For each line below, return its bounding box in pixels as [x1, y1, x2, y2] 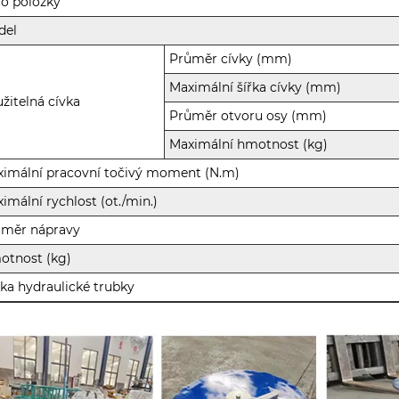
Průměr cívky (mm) [169, 51, 293, 68]
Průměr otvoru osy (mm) [169, 108, 328, 125]
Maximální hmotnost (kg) [169, 136, 329, 153]
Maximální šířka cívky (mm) [169, 79, 342, 96]
